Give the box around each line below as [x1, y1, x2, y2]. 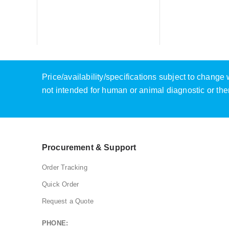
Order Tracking [42, 164, 87, 172]
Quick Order [42, 180, 79, 189]
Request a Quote [42, 197, 94, 205]
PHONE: [42, 219, 68, 227]
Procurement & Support [42, 143, 136, 152]
